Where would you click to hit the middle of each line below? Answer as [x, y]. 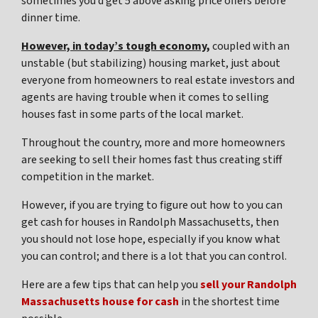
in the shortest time [229, 302]
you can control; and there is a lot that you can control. [154, 257]
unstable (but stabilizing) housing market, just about [151, 64]
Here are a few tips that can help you [111, 285]
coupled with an [250, 46]
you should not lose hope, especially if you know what [151, 240]
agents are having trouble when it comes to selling [145, 98]
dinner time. [51, 18]
